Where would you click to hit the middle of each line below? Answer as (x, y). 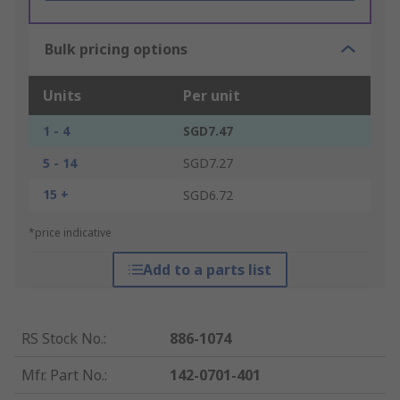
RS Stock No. (62, 339)
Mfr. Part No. (63, 375)
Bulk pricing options (116, 50)
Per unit (212, 96)
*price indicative (70, 233)
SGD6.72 (208, 196)
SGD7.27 (208, 163)
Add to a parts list (207, 270)
